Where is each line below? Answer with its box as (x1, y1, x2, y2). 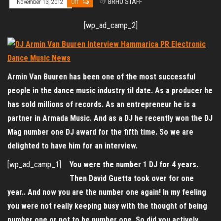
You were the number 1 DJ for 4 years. (70, 160, 198, 169)
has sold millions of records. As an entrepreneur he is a (7, 100, 196, 109)
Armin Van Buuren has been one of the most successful (7, 72, 195, 81)
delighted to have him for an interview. (7, 141, 138, 150)
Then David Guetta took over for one (70, 174, 194, 183)
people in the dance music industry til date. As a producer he (7, 86, 213, 95)
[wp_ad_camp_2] (83, 21, 138, 30)
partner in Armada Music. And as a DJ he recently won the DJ (7, 113, 213, 123)
